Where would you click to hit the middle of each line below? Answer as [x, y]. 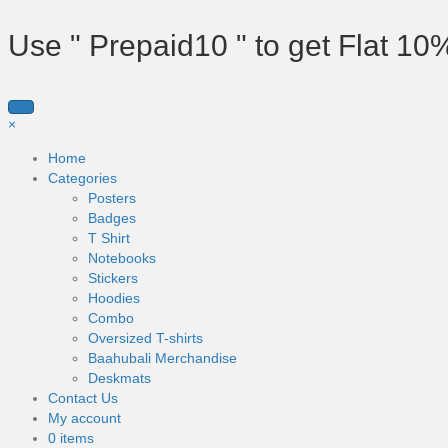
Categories [82, 177]
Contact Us [83, 397]
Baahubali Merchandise [162, 357]
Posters [112, 197]
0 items [71, 437]
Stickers [113, 277]
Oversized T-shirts [145, 337]
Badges [112, 217]
